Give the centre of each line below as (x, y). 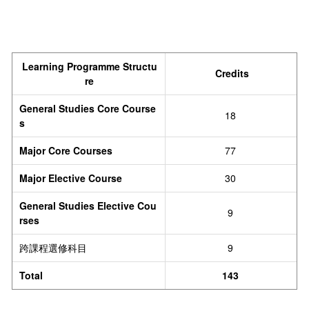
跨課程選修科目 (53, 248)
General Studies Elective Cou (88, 206)
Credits (232, 73)
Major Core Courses (67, 151)
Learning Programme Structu (89, 67)
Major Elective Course (71, 178)
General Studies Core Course (88, 109)
